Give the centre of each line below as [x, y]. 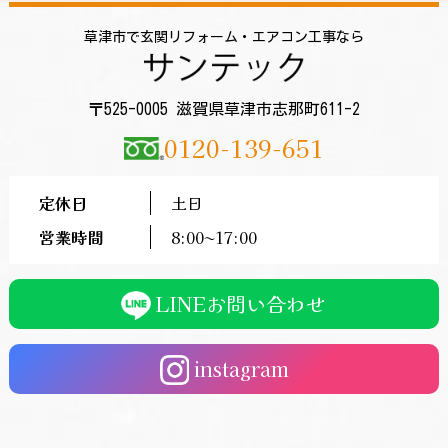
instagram [241, 368]
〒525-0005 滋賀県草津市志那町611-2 [223, 108]
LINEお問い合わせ [241, 303]
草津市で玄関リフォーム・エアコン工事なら [223, 37]
